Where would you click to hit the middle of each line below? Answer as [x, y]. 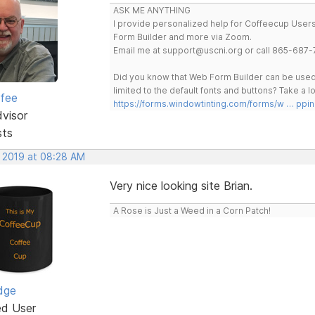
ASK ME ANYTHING [152, 10]
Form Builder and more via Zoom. [182, 37]
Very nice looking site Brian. [181, 185]
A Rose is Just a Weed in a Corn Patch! [192, 210]
